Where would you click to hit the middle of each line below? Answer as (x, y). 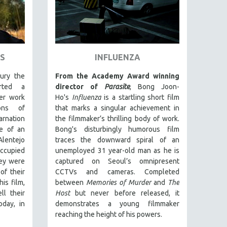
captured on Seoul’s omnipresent (117, 161)
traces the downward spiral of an (117, 140)
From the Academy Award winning (117, 76)
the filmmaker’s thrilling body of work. (117, 119)
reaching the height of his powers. (109, 214)
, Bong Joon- (155, 87)
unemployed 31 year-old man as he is (117, 150)
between (71, 182)
